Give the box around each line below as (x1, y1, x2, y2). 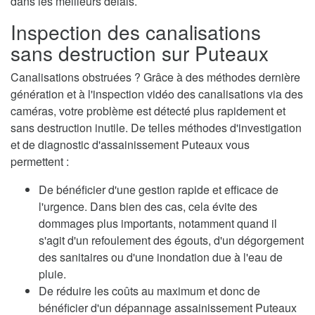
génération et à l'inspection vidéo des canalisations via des (11, 86, 303, 103)
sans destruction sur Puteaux (11, 39, 269, 67)
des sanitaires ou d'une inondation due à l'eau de (39, 249, 283, 266)
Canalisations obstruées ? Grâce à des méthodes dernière (11, 69, 300, 86)
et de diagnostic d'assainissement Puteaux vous (11, 136, 250, 153)
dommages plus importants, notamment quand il (39, 215, 277, 232)
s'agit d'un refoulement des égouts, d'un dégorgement (39, 232, 304, 249)
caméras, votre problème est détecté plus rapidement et (11, 103, 285, 120)
